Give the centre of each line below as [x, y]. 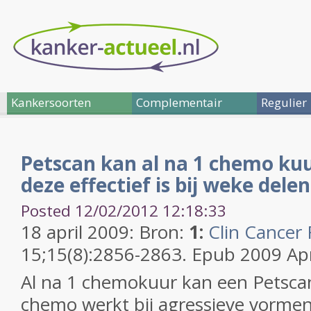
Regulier [284, 102]
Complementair [179, 102]
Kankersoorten [51, 102]
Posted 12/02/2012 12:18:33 [124, 211]
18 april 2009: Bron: [105, 232]
